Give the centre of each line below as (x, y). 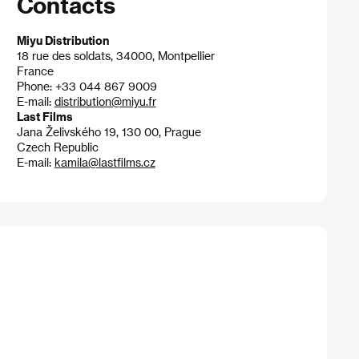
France (35, 71)
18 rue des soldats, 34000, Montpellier (115, 56)
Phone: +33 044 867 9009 (87, 87)
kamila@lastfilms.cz (105, 163)
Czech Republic (57, 147)
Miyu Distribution (63, 41)
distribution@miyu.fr (105, 102)
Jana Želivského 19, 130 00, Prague (109, 132)
